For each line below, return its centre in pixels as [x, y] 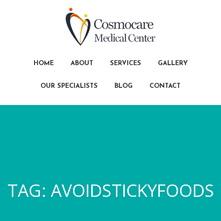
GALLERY [173, 63]
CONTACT [165, 86]
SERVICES [125, 63]
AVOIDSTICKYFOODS [132, 190]
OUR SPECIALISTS [69, 86]
